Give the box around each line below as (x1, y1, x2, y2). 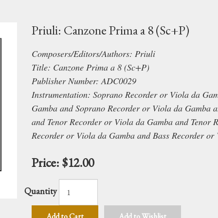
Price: (31, 154, 59, 171)
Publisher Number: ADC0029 (31, 75, 136, 87)
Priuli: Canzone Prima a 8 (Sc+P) (31, 22, 189, 38)
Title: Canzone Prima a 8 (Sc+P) (31, 61, 149, 73)
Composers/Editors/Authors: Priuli (31, 48, 155, 59)
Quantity (24, 185, 57, 197)
